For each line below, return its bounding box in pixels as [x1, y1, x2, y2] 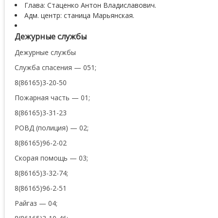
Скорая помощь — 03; [15, 153, 88, 163]
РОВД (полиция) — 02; [15, 123, 89, 132]
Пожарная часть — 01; [15, 93, 90, 102]
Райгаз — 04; [15, 199, 57, 208]
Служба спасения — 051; [15, 63, 96, 72]
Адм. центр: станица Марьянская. [24, 11, 134, 20]
